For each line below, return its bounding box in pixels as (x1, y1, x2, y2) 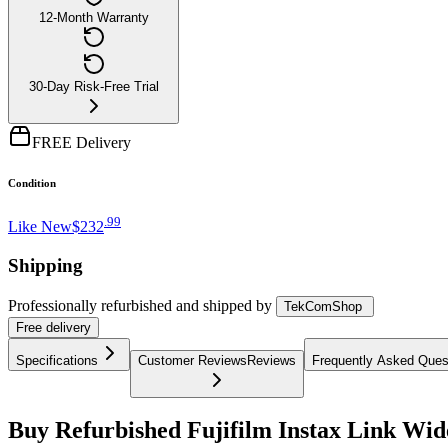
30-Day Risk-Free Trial (28, 78, 159, 94)
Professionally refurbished (8, 296, 172, 314)
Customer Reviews (138, 352, 247, 368)
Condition (8, 176, 56, 189)
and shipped (176, 296, 252, 314)
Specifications (16, 352, 98, 368)
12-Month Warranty (38, 9, 149, 25)
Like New (8, 218, 72, 236)
